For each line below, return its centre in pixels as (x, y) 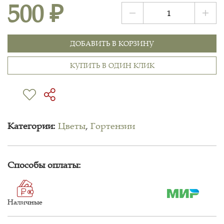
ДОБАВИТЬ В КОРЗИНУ (112, 43)
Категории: (31, 126)
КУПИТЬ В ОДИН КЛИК (112, 65)
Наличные (25, 202)
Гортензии (113, 126)
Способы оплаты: (44, 165)
